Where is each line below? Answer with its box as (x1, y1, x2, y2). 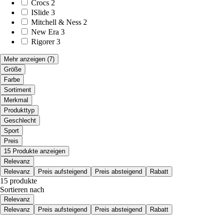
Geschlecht (4, 116, 36, 124)
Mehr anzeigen (4, 55, 45, 63)
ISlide (31, 8, 49, 17)
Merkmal (4, 96, 28, 104)
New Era (31, 27, 59, 36)
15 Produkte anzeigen (4, 147, 65, 155)
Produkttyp (4, 106, 35, 114)
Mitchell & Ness (31, 18, 81, 26)
